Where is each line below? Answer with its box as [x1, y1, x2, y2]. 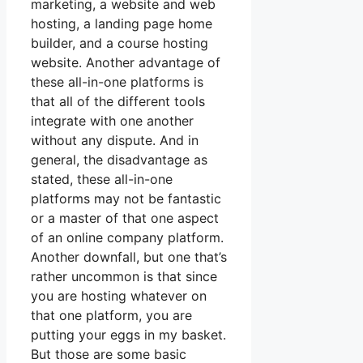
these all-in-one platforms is [31, 74, 203, 91]
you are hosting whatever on [31, 288, 207, 305]
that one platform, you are [31, 307, 192, 324]
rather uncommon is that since [31, 268, 217, 285]
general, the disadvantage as [31, 152, 207, 169]
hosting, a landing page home [31, 15, 212, 32]
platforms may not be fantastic [31, 190, 221, 207]
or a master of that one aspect [31, 210, 219, 227]
